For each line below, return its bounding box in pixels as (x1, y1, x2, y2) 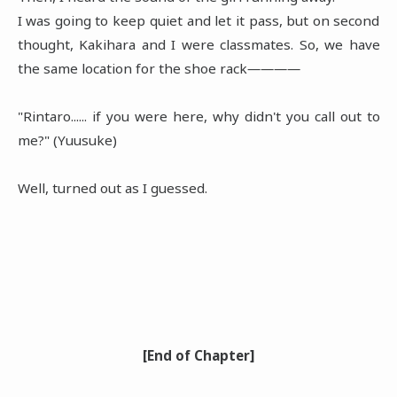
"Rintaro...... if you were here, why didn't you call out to (17, 106, 380, 125)
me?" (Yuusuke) (17, 130, 117, 149)
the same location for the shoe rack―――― (17, 58, 300, 77)
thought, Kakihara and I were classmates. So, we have (17, 35, 380, 53)
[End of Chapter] (143, 346, 254, 364)
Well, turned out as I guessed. (17, 178, 207, 197)
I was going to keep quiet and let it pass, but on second (17, 11, 380, 29)
